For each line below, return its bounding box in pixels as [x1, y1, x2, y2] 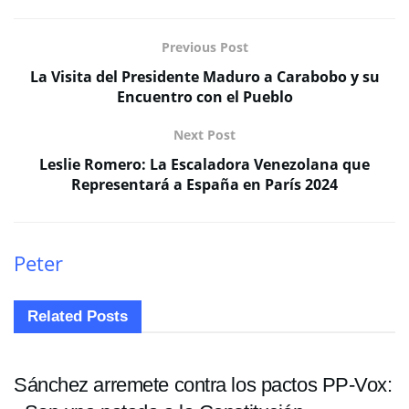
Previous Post [161, 38, 248, 57]
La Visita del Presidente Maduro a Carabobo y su [29, 67, 380, 88]
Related [27, 307, 82, 325]
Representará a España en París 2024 [71, 174, 338, 195]
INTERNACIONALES [29, 325, 127, 340]
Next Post [173, 126, 236, 144]
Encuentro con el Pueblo [116, 87, 293, 108]
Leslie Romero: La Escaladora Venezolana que [39, 154, 370, 175]
